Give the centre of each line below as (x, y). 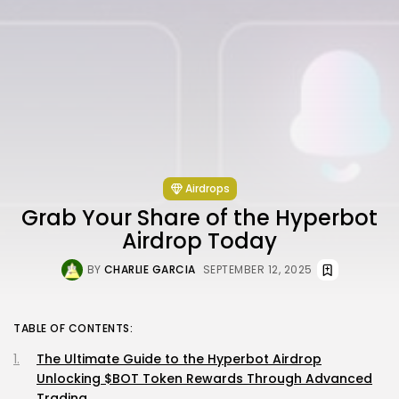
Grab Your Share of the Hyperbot (199, 217)
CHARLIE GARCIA (150, 269)
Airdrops (207, 188)
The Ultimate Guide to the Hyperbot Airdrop (179, 358)
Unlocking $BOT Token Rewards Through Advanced (204, 378)
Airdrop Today (199, 240)
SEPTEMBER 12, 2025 (257, 269)
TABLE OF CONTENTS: (73, 328)
